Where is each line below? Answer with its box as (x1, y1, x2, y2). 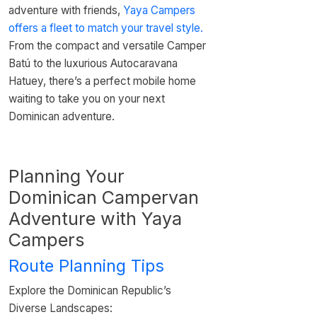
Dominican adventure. (8, 110, 115, 123)
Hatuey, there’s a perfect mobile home (8, 74, 196, 88)
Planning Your (8, 166, 125, 187)
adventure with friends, (8, 4, 123, 17)
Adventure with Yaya (8, 208, 182, 229)
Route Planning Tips (8, 255, 164, 276)
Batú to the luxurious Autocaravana (8, 57, 178, 70)
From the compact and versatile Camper (8, 39, 206, 52)
